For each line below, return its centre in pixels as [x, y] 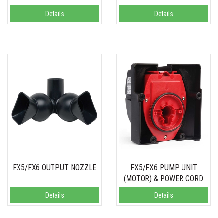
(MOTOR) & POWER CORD [163, 179]
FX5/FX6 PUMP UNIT [163, 168]
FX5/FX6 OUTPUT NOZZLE [54, 168]
